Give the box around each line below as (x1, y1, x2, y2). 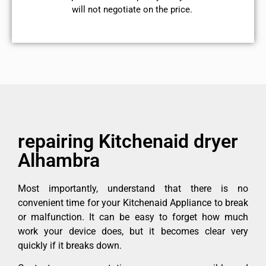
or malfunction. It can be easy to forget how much (18, 211, 248, 223)
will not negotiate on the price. (71, 4, 195, 15)
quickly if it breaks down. (18, 239, 122, 251)
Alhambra (18, 148, 100, 172)
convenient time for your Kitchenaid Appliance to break (18, 197, 248, 208)
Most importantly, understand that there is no (18, 182, 248, 194)
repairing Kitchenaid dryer (18, 129, 238, 153)
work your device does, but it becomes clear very (18, 225, 248, 237)
